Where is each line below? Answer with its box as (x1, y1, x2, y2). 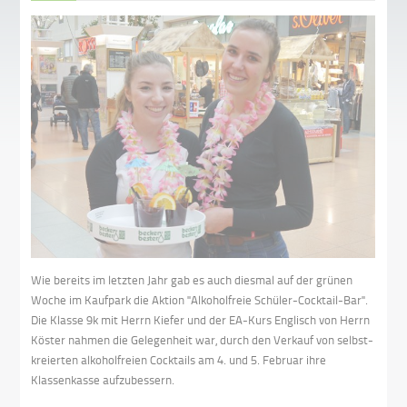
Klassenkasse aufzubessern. (31, 371, 175, 388)
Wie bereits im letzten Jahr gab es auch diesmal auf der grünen (31, 271, 353, 288)
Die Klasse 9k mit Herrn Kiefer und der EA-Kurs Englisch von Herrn (31, 311, 371, 328)
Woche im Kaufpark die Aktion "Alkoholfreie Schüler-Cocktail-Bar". (31, 291, 369, 308)
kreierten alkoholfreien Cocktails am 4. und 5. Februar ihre (31, 351, 327, 368)
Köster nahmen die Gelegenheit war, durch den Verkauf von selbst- (31, 331, 374, 348)
